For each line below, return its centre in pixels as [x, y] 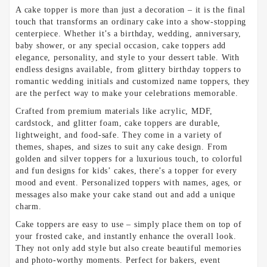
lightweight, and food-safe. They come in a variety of [119, 135]
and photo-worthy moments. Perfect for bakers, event [118, 260]
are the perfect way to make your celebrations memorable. [127, 94]
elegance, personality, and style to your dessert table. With [128, 58]
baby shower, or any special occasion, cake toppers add [121, 46]
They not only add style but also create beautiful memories [128, 249]
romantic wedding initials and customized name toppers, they [133, 82]
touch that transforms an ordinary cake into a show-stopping [131, 22]
